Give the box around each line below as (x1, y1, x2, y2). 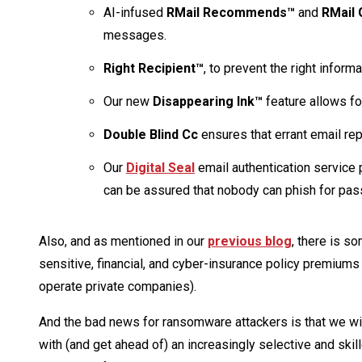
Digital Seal (126, 160, 195, 176)
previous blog (208, 234, 292, 250)
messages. (103, 27, 166, 44)
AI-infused (103, 5, 166, 21)
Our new (103, 94, 153, 110)
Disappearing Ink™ (153, 94, 263, 110)
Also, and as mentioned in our (39, 234, 208, 250)
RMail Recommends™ (166, 5, 295, 21)
